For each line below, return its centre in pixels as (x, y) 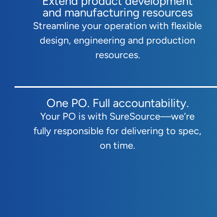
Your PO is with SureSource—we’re (117, 116)
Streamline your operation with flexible (117, 25)
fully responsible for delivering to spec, (117, 131)
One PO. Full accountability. (117, 103)
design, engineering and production (117, 40)
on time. (117, 145)
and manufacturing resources (117, 12)
